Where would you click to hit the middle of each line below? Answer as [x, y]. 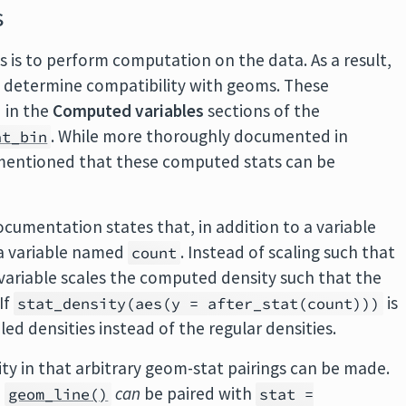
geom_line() [58, 394]
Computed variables [129, 111]
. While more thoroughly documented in [200, 136]
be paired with [198, 393]
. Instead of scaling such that [288, 252]
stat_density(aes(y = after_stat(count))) [199, 304]
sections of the [262, 111]
